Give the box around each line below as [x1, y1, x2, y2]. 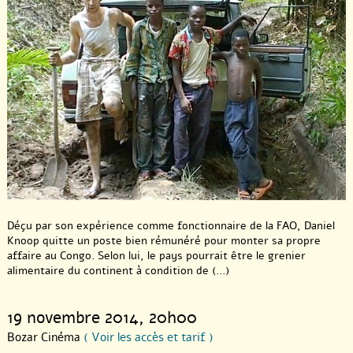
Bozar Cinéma [7, 329, 84, 345]
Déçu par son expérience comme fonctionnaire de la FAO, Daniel [7, 217, 335, 233]
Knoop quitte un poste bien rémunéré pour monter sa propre [7, 232, 321, 248]
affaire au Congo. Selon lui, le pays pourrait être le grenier [7, 247, 306, 263]
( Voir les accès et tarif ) [84, 329, 214, 345]
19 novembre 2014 [7, 306, 139, 329]
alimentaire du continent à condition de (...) [7, 262, 229, 278]
